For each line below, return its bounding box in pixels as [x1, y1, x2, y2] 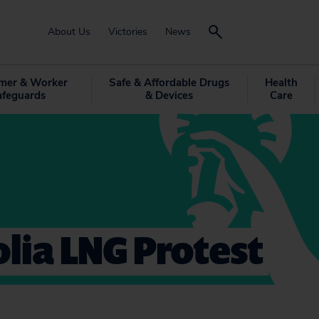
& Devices [145, 88, 193, 103]
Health [264, 75, 298, 90]
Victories [108, 25, 147, 38]
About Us [48, 25, 90, 38]
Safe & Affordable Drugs [108, 75, 229, 90]
